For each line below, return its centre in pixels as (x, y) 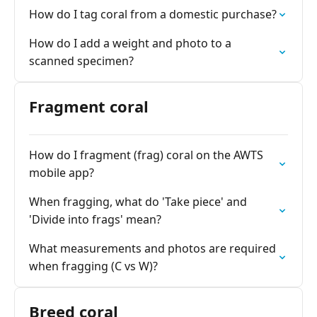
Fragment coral (89, 106)
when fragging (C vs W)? (93, 266)
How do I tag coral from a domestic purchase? (153, 14)
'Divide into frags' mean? (95, 219)
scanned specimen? (81, 61)
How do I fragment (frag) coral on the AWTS (146, 155)
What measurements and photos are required (152, 248)
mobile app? (62, 173)
